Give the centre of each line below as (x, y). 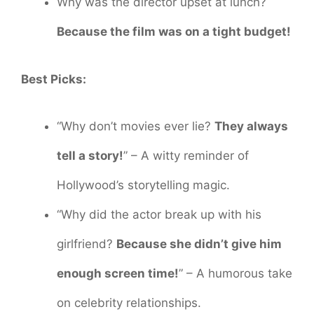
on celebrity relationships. (129, 303)
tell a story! (90, 156)
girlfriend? (87, 244)
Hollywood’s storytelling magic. (143, 185)
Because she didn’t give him (199, 244)
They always (251, 127)
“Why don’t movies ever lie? (136, 127)
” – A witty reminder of (186, 156)
